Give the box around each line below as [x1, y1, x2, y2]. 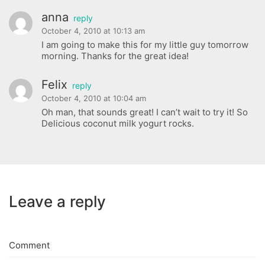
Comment [9, 239, 50, 251]
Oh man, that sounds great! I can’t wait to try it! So [41, 106, 248, 118]
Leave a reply [9, 192, 106, 211]
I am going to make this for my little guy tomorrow [41, 38, 248, 50]
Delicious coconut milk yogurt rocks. [41, 118, 194, 130]
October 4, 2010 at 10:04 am [41, 93, 146, 104]
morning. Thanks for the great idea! [41, 50, 189, 62]
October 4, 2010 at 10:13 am [41, 25, 145, 35]
